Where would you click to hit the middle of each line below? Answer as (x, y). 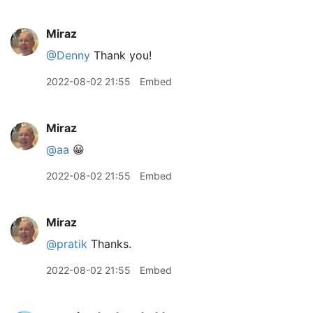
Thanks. (109, 243)
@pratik (67, 243)
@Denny (68, 55)
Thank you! (121, 55)
